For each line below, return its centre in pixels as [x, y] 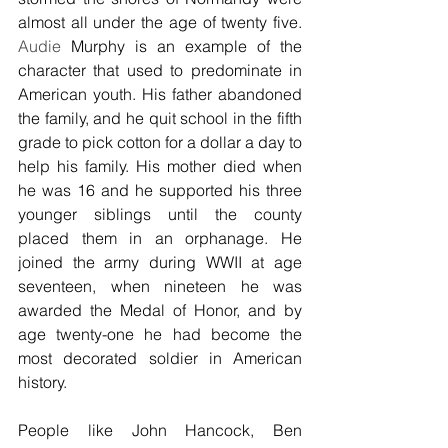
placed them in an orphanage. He [160, 237]
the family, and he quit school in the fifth [160, 117]
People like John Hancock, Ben [160, 429]
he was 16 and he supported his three [160, 189]
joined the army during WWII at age [160, 261]
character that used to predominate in [160, 69]
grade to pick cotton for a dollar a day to [160, 141]
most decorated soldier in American [160, 357]
